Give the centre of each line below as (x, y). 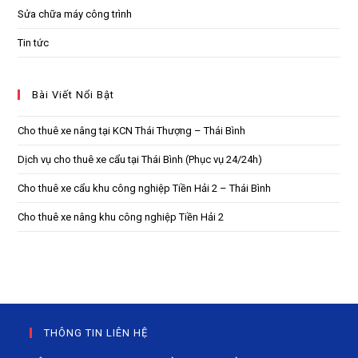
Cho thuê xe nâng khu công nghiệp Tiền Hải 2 (121, 217)
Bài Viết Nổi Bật (74, 94)
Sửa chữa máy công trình (75, 14)
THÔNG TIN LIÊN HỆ (96, 332)
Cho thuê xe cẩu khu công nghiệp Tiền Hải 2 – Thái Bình (145, 188)
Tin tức (34, 42)
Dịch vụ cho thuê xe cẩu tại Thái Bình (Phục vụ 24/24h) (140, 159)
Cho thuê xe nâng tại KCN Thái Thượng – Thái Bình (132, 130)
